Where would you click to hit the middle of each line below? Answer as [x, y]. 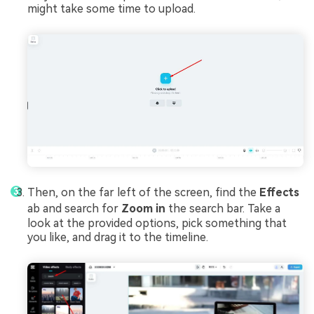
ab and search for [74, 209]
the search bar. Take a [224, 209]
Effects [279, 193]
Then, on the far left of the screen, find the [143, 193]
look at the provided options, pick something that [157, 224]
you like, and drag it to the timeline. [118, 238]
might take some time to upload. [111, 9]
